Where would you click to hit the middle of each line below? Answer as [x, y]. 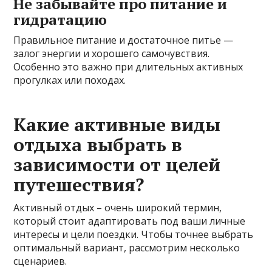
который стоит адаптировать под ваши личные [130, 221]
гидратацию [60, 20]
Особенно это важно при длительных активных [128, 67]
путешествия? [79, 185]
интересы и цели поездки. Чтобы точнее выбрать [134, 235]
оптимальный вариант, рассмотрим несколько [127, 248]
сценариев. [40, 261]
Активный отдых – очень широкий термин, [118, 208]
